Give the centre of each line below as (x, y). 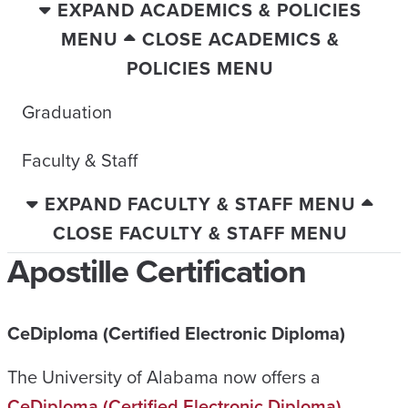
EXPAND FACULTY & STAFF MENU (200, 204)
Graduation (67, 112)
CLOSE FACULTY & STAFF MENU (200, 233)
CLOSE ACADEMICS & (241, 39)
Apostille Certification (157, 271)
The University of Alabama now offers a (164, 377)
